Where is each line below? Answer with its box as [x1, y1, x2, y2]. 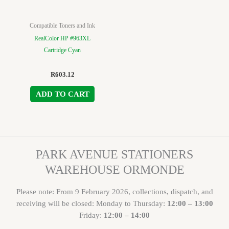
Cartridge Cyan [44, 46, 81, 54]
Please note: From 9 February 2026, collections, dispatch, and [16, 187, 213, 196]
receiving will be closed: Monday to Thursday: [16, 199, 167, 208]
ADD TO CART [35, 90, 89, 99]
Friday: [79, 211, 104, 219]
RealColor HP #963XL [34, 34, 90, 42]
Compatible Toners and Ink [30, 21, 95, 29]
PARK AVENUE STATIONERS [36, 148, 193, 161]
